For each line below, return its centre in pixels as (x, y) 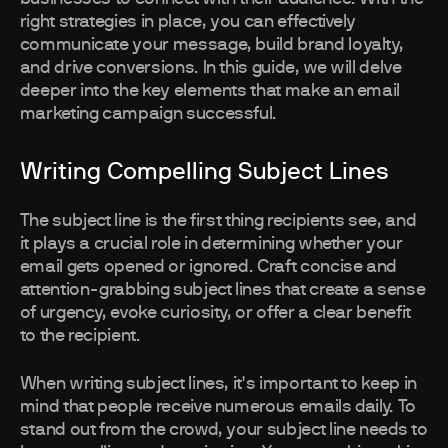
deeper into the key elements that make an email (210, 91)
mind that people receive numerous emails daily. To (217, 407)
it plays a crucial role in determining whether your (211, 244)
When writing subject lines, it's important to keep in (218, 384)
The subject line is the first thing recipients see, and (218, 221)
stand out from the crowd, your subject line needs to (223, 430)
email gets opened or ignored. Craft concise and (208, 267)
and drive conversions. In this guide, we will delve (210, 68)
